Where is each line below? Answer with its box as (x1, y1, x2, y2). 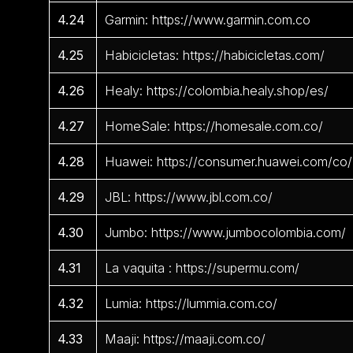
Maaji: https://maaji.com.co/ (105, 330, 266, 347)
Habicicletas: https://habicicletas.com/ (105, 46, 325, 63)
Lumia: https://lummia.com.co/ (105, 295, 278, 311)
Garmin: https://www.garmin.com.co (105, 11, 311, 28)
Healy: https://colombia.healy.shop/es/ (105, 82, 329, 98)
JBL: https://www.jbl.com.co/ (105, 188, 273, 205)
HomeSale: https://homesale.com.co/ (105, 117, 324, 134)
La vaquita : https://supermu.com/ (105, 259, 300, 276)
